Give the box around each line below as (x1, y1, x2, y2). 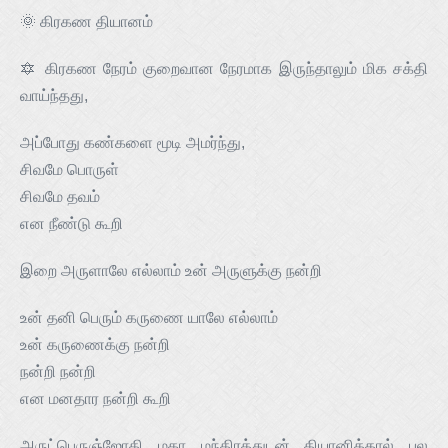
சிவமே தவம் (20, 188, 100, 206)
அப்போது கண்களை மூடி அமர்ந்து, (20, 134, 245, 152)
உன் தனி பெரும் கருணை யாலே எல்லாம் (20, 309, 278, 327)
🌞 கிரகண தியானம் (20, 13, 153, 31)
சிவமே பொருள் (20, 161, 119, 179)
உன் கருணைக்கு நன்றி (20, 336, 170, 354)
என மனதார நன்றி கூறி (20, 390, 171, 408)
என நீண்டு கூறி (20, 215, 123, 233)
